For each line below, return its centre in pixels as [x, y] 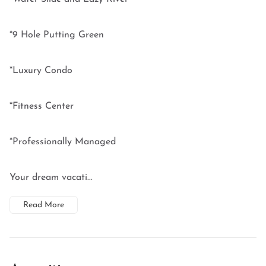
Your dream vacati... [51, 178]
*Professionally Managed [63, 142]
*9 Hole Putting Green [57, 35]
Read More [44, 205]
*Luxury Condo [41, 71]
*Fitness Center [42, 106]
